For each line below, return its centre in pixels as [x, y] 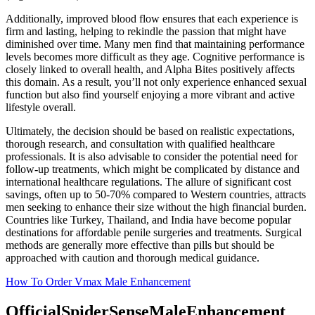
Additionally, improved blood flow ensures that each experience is [152, 19]
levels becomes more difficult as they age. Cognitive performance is [155, 57]
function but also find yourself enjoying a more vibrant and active [150, 95]
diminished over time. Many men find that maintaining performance [155, 44]
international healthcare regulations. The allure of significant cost [148, 182]
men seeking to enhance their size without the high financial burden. [156, 207]
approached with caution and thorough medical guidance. [133, 258]
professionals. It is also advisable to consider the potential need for [152, 157]
